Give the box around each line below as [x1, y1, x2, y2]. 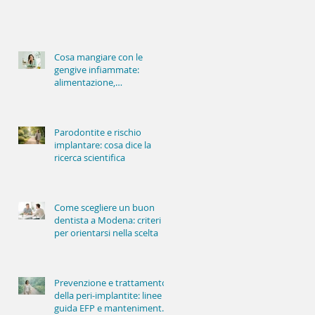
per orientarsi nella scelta [54, 226, 158, 240]
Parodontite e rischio [54, 126, 141, 139]
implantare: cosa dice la [54, 139, 151, 152]
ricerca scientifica [54, 151, 125, 165]
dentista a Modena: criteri [54, 214, 161, 227]
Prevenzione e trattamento [54, 276, 167, 290]
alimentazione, [54, 76, 115, 89]
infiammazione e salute [54, 89, 151, 102]
